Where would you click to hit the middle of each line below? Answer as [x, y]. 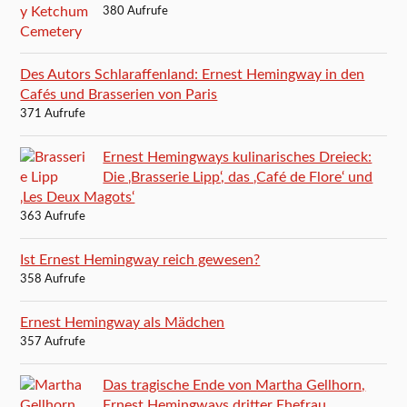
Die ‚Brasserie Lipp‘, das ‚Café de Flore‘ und [238, 177]
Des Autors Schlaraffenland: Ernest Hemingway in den [193, 74]
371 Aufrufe [53, 114]
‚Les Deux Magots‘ [78, 197]
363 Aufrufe [53, 216]
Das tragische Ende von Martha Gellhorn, [234, 385]
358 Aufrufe [53, 279]
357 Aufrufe [53, 342]
